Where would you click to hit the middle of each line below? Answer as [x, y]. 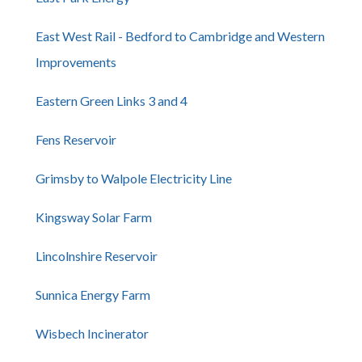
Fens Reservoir [76, 139]
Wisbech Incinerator [92, 333]
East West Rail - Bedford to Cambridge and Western [180, 36]
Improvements [76, 62]
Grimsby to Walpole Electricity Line [134, 178]
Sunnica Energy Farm [93, 295]
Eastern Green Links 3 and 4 [112, 101]
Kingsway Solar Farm [94, 217]
